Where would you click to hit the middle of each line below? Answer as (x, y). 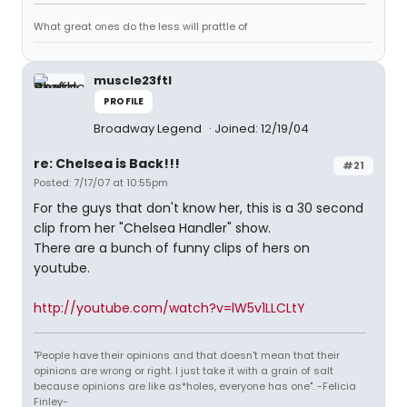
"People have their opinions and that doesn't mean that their (187, 355)
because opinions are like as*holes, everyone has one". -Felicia (195, 386)
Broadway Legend (149, 129)
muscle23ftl (133, 80)
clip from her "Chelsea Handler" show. (152, 228)
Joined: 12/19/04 (262, 129)
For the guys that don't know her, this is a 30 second (199, 208)
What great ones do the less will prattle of (141, 26)
